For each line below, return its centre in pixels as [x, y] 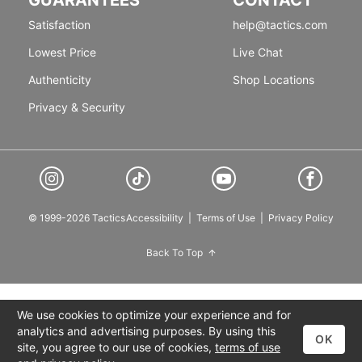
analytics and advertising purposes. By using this [146, 331]
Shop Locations [274, 79]
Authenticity [60, 79]
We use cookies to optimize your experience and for [154, 315]
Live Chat [258, 52]
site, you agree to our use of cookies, [116, 347]
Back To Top [174, 252]
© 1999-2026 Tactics [77, 217]
